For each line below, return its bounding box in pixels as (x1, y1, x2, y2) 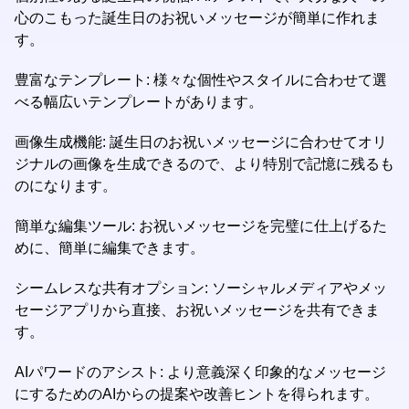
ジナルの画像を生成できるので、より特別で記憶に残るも (15, 156, 394, 172)
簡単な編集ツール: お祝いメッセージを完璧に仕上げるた (15, 218, 387, 234)
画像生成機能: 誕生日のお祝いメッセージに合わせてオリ (15, 134, 387, 150)
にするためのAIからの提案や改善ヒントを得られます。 (15, 386, 379, 402)
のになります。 (15, 178, 117, 194)
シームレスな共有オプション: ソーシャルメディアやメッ (15, 280, 387, 296)
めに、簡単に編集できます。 (15, 240, 204, 256)
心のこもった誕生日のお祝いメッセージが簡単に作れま (15, 10, 380, 26)
